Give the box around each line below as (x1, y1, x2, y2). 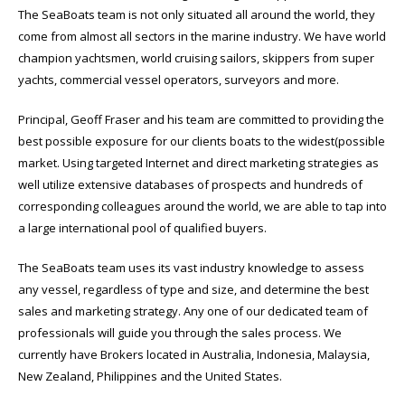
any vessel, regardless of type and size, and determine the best (18, 280, 369, 297)
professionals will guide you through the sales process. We (18, 324, 342, 341)
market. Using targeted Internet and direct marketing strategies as (18, 154, 379, 171)
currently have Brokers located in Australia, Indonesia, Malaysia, (18, 345, 370, 363)
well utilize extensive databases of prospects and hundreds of (18, 175, 363, 193)
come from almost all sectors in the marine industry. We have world (18, 27, 386, 44)
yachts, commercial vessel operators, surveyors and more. (18, 71, 339, 88)
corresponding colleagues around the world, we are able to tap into (18, 197, 387, 214)
